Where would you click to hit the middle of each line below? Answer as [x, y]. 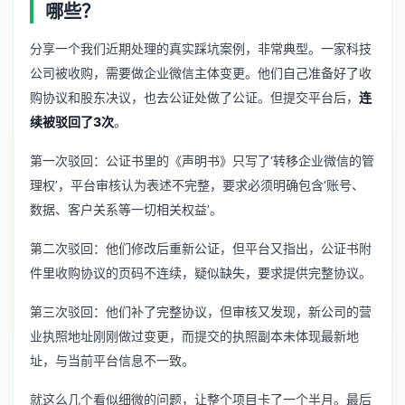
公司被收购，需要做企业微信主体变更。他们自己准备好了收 [201, 72]
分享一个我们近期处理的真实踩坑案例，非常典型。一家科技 [201, 48]
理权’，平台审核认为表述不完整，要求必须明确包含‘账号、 [197, 185]
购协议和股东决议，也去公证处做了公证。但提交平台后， [194, 97]
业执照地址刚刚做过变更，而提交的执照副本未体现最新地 [194, 336]
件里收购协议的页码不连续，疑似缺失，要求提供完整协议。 [201, 273]
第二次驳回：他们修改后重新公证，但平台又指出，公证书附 [201, 249]
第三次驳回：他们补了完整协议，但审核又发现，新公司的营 [201, 312]
